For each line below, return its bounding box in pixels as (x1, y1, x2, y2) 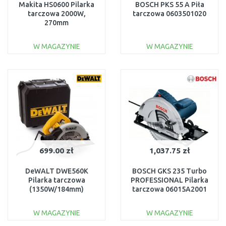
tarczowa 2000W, (27, 10, 86, 18)
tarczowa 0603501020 (133, 10, 206, 18)
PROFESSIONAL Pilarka (131, 176, 208, 184)
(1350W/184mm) (29, 185, 84, 193)
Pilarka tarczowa (28, 176, 85, 184)
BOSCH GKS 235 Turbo (132, 167, 207, 175)
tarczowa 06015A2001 (132, 185, 207, 193)
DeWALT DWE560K (25, 167, 88, 175)
